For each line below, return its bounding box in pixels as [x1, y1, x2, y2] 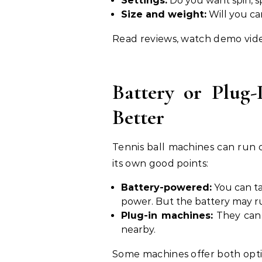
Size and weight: [121, 9, 206, 20]
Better [112, 105, 164, 130]
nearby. [121, 224, 156, 235]
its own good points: [112, 158, 209, 169]
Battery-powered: [121, 182, 212, 193]
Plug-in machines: [121, 210, 213, 221]
